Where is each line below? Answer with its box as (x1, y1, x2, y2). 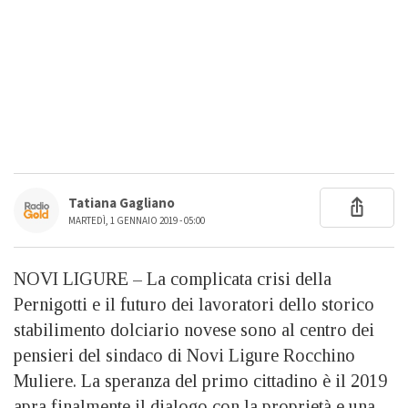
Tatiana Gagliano (68, 193, 175, 213)
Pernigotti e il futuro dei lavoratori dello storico (14, 293, 374, 314)
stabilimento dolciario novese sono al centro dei (14, 319, 374, 340)
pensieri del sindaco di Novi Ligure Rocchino (14, 344, 355, 365)
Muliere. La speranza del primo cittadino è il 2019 (14, 370, 387, 391)
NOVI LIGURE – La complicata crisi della (14, 268, 331, 289)
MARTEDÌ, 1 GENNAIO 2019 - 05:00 (68, 213, 205, 228)
